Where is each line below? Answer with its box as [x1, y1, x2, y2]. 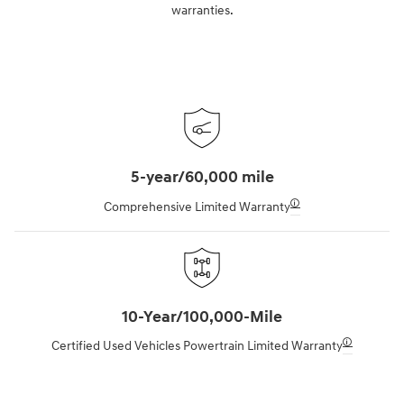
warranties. [170, 3, 234, 19]
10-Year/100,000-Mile [122, 307, 282, 327]
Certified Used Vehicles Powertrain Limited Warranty [51, 338, 343, 354]
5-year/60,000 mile [130, 168, 274, 188]
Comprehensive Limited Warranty [104, 198, 290, 215]
